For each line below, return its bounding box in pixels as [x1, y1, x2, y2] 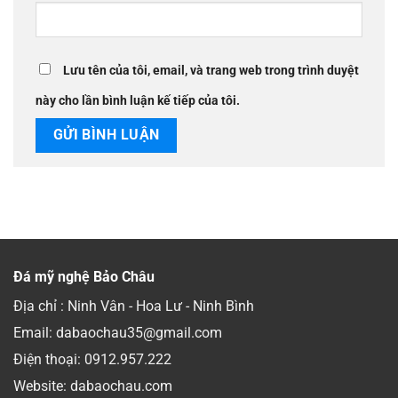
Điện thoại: [13, 350, 84, 368]
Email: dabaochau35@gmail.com [13, 323, 222, 341]
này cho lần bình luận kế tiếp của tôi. [36, 93, 240, 109]
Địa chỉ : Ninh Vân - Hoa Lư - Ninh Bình [13, 297, 254, 314]
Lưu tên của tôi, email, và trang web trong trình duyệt [63, 63, 359, 79]
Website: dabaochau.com [13, 377, 172, 394]
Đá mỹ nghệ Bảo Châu [13, 267, 155, 285]
